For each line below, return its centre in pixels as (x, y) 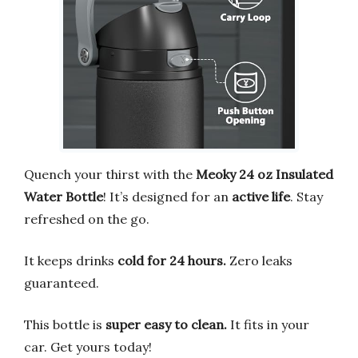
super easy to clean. (166, 324)
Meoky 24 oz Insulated (265, 174)
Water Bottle (64, 197)
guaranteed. (62, 283)
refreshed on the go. (87, 219)
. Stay (306, 197)
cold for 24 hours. (172, 261)
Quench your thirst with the (110, 174)
